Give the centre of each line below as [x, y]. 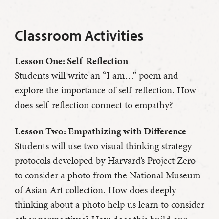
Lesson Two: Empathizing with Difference [100, 131]
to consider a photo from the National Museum [108, 175]
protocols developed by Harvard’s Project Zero [105, 161]
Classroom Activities [79, 35]
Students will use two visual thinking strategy [103, 146]
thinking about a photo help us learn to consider [109, 205]
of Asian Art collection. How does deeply [95, 190]
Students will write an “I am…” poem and [97, 76]
